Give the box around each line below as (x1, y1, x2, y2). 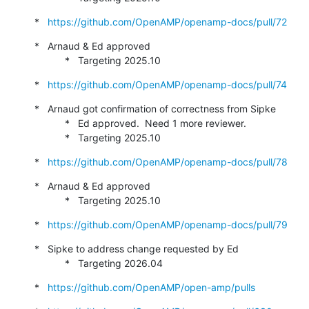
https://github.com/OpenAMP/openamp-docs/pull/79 (48, 218, 288, 230)
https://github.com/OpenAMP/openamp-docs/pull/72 (48, 15, 287, 28)
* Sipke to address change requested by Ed (34, 242, 239, 255)
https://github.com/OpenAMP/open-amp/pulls (48, 281, 255, 293)
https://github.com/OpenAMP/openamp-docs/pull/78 (48, 155, 288, 168)
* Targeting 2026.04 (65, 257, 163, 269)
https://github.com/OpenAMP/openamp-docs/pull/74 (48, 78, 287, 90)
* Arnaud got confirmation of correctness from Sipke (34, 102, 276, 114)
